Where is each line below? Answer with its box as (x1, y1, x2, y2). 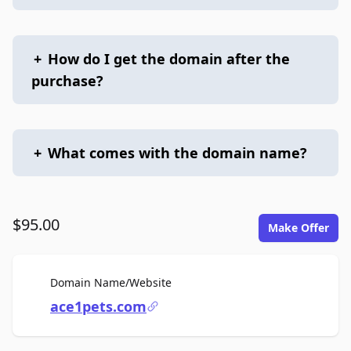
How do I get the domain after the (48, 49, 290, 68)
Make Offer (268, 220, 329, 235)
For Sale (171, 274, 212, 289)
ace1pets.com (50, 297, 147, 316)
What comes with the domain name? (48, 143, 307, 162)
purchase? (31, 71, 103, 90)
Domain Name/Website (50, 275, 172, 290)
